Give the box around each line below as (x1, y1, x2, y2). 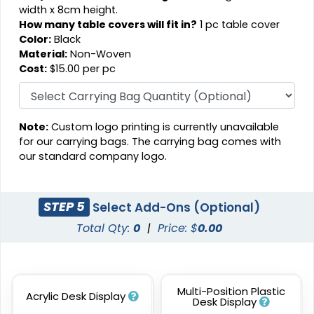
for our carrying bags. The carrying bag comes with (19, 134, 282, 149)
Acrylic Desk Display (26, 288, 129, 303)
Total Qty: (76, 219, 134, 236)
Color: (19, 32, 52, 46)
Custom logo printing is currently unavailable (48, 119, 280, 134)
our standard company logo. (19, 149, 168, 163)
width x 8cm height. (19, 2, 118, 17)
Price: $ (158, 219, 198, 236)
